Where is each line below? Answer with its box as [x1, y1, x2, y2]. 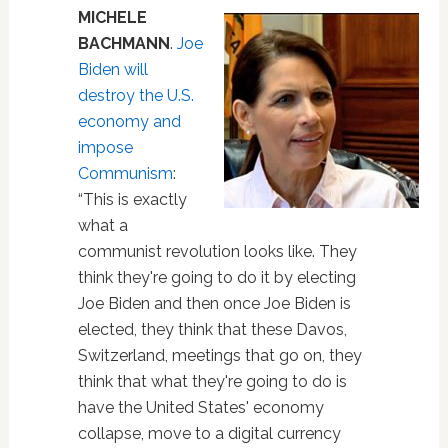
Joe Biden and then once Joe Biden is [77, 293, 351, 313]
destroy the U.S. [77, 85, 194, 105]
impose [77, 137, 133, 157]
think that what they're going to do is [77, 371, 347, 391]
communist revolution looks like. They [77, 241, 357, 261]
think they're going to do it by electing [77, 267, 356, 287]
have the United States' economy [77, 397, 324, 417]
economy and [77, 111, 181, 131]
